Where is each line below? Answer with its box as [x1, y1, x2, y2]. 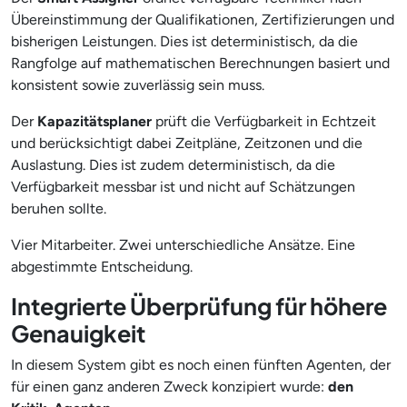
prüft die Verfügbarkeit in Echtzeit [152, 112, 376, 130]
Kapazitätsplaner [37, 112, 152, 130]
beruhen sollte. [11, 199, 106, 217]
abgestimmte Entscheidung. [11, 257, 193, 275]
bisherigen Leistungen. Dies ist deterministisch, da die [11, 32, 358, 50]
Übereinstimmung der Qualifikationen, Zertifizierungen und [11, 10, 394, 28]
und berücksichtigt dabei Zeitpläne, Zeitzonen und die [11, 134, 362, 152]
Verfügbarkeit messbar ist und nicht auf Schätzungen [11, 177, 355, 195]
